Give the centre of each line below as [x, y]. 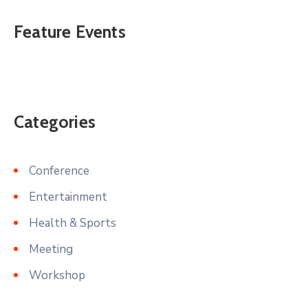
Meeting [51, 249]
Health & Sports [73, 223]
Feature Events [70, 31]
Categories [55, 121]
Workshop [57, 275]
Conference [59, 170]
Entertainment [68, 197]
